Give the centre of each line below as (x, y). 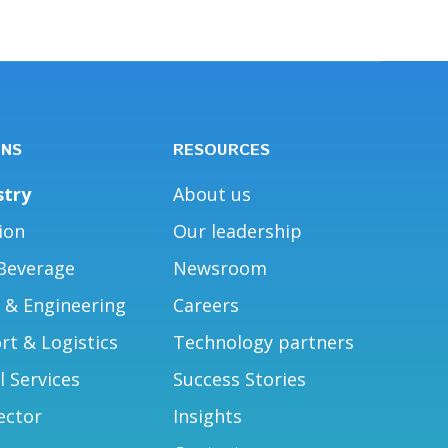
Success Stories (240, 378)
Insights (208, 415)
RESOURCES (222, 150)
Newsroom (220, 267)
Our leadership (238, 230)
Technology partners (264, 341)
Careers (206, 304)
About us (212, 193)
